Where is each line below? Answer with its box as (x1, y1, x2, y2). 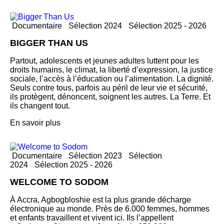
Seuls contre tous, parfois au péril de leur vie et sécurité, (10, 83, 207, 92)
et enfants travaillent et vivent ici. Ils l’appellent (10, 213, 173, 222)
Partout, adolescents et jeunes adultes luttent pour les (10, 56, 199, 65)
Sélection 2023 (68, 151, 122, 160)
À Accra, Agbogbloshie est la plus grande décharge (10, 195, 191, 204)
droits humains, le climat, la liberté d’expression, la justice (10, 65, 213, 74)
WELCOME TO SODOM (10, 177, 108, 187)
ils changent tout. (10, 101, 70, 110)
